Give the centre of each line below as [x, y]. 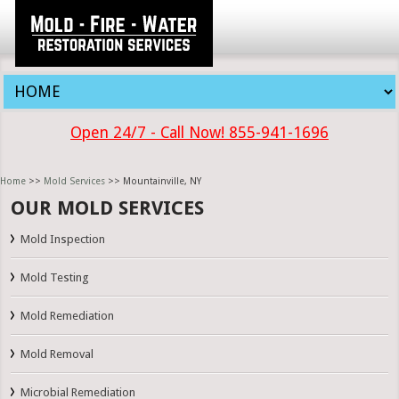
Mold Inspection [63, 240]
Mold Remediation [68, 316]
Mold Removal [57, 354]
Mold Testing [55, 278]
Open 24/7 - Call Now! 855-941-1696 [199, 133]
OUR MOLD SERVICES [108, 208]
